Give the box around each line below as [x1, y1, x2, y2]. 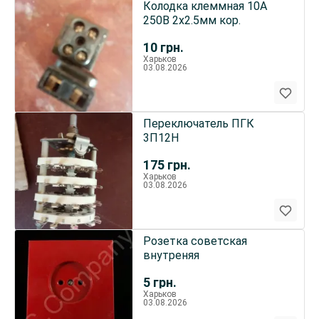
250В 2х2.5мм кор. [142, 14, 241, 27]
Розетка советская [142, 234, 247, 248]
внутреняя [142, 249, 199, 262]
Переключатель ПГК [142, 117, 254, 130]
